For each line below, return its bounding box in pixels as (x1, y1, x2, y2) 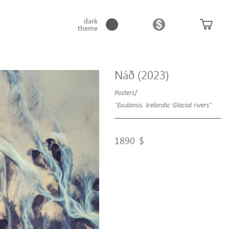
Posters (114, 88, 135, 97)
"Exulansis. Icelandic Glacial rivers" (114, 100, 212, 109)
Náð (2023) (114, 67, 170, 82)
